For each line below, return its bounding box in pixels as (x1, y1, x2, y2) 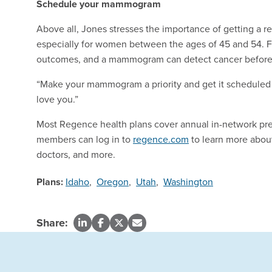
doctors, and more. (36, 148, 115, 161)
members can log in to (36, 132, 133, 146)
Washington (163, 175, 213, 189)
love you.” (36, 92, 78, 106)
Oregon (97, 175, 129, 189)
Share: (36, 215, 68, 231)
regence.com (133, 132, 189, 146)
